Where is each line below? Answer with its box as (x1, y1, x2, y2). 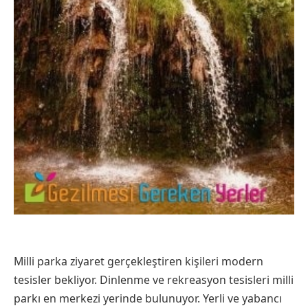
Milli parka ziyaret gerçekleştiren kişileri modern (14, 253, 263, 269)
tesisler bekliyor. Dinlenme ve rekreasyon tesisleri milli (14, 272, 294, 287)
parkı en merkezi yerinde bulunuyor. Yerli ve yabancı (14, 290, 282, 306)
